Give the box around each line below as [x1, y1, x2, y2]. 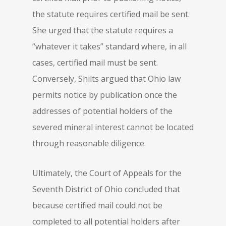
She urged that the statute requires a [32, 25, 173, 36]
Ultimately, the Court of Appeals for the [32, 167, 182, 179]
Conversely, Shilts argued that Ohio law [32, 73, 181, 84]
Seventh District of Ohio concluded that [32, 184, 180, 195]
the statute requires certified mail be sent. [32, 9, 190, 20]
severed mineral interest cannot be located [32, 122, 194, 133]
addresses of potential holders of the [32, 105, 173, 117]
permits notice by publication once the [32, 89, 177, 100]
